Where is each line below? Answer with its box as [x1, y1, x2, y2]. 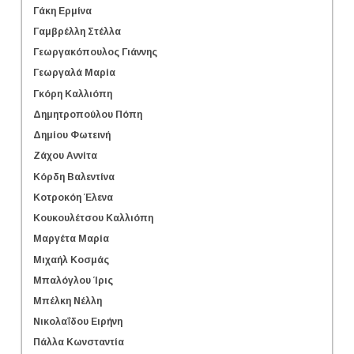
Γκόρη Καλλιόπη [33, 88, 112, 100]
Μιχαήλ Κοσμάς [33, 254, 109, 265]
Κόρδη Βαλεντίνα [33, 171, 115, 183]
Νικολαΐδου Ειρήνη [33, 316, 122, 328]
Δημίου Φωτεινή [33, 129, 111, 141]
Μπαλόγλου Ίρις [33, 274, 113, 286]
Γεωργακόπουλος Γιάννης [33, 46, 157, 58]
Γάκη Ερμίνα [33, 5, 92, 17]
